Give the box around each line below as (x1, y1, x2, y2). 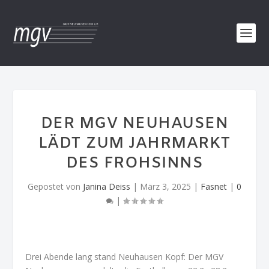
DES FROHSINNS (65, 153, 204, 174)
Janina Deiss (83, 181, 130, 192)
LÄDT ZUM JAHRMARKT (38, 133, 231, 154)
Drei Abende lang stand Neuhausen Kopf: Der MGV (25, 251, 224, 262)
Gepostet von (28, 181, 83, 192)
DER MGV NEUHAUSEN (40, 113, 229, 134)
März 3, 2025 (140, 181, 191, 192)
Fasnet (201, 181, 227, 192)
